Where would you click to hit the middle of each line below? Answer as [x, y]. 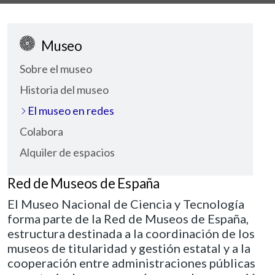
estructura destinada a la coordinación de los [131, 233]
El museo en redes [71, 110]
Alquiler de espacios [67, 152]
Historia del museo [64, 89]
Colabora [41, 131]
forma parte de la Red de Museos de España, [128, 218]
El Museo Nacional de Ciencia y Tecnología [126, 203]
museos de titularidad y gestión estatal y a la [129, 248]
